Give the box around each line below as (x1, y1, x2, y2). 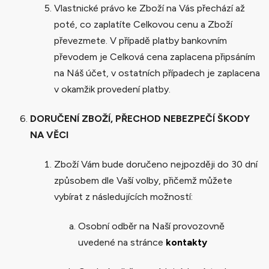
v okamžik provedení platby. (54, 83, 171, 95)
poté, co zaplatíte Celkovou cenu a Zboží (54, 18, 232, 30)
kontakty (166, 236, 207, 248)
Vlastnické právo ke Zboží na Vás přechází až (54, 2, 245, 14)
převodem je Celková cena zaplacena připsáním (54, 50, 255, 62)
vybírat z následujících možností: (54, 190, 193, 202)
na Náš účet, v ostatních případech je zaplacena (54, 67, 260, 79)
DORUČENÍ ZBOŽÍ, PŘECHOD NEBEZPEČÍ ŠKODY (30, 112, 250, 124)
